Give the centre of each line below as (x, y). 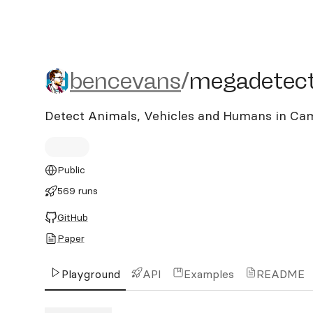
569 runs (77, 191)
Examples (209, 274)
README (281, 274)
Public (71, 170)
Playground (91, 274)
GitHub (72, 217)
